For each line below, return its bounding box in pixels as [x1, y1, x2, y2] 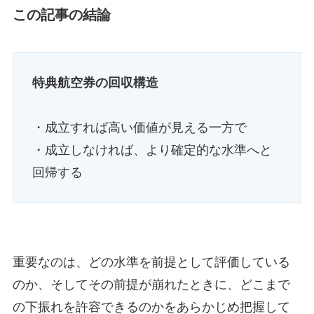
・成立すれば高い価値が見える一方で [32, 120, 247, 135]
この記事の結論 [12, 6, 111, 22]
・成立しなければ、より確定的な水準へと [32, 142, 272, 157]
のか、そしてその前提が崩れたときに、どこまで [12, 277, 290, 292]
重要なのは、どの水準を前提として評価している [12, 254, 290, 269]
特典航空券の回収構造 [32, 75, 158, 90]
